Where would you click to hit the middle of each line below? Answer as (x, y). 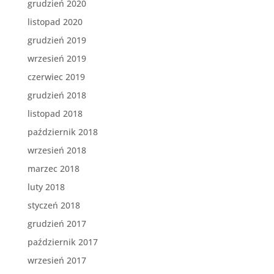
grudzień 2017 (57, 223)
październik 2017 (62, 242)
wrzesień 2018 (57, 150)
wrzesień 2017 (57, 260)
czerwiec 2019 (56, 76)
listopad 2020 (55, 21)
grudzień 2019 (57, 40)
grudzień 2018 (57, 95)
